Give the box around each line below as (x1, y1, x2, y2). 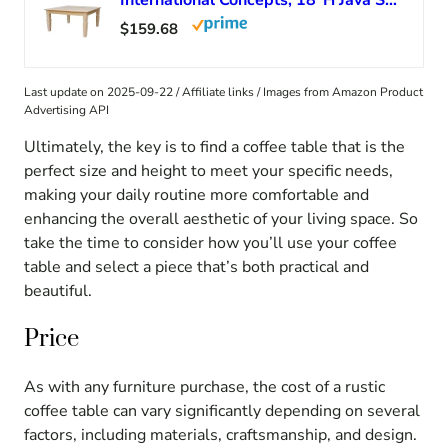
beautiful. (24, 280, 92, 303)
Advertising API (24, 102, 109, 119)
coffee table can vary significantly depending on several (24, 400, 420, 423)
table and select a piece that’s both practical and (24, 256, 369, 279)
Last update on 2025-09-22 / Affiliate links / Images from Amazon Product (24, 84, 423, 101)
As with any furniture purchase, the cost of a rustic (24, 376, 385, 399)
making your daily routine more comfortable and (24, 184, 369, 207)
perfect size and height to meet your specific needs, (24, 160, 393, 183)
